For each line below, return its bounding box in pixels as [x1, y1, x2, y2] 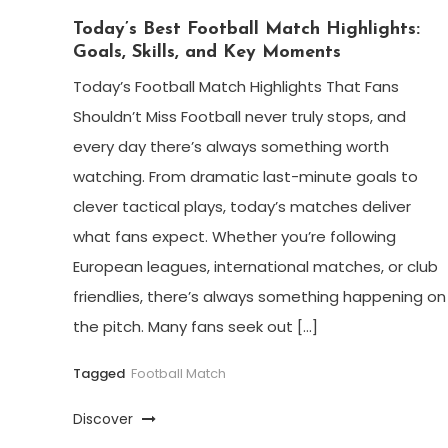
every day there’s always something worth [73, 136, 390, 158]
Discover [73, 409, 138, 430]
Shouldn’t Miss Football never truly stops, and [73, 106, 407, 128]
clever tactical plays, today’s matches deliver [73, 196, 412, 218]
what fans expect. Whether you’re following [73, 226, 397, 248]
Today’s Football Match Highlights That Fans [73, 76, 400, 98]
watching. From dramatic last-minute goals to [73, 166, 419, 188]
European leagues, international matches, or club [73, 256, 439, 278]
